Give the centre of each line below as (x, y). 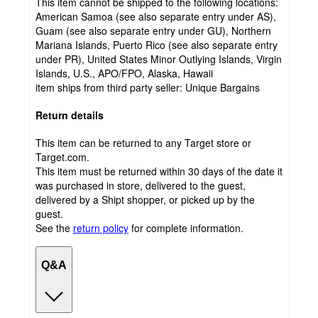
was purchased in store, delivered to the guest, (141, 185)
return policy (101, 227)
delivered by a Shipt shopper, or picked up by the (145, 199)
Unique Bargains (223, 88)
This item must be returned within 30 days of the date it (159, 171)
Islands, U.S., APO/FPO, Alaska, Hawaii (124, 73)
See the (53, 227)
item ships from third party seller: (110, 88)
